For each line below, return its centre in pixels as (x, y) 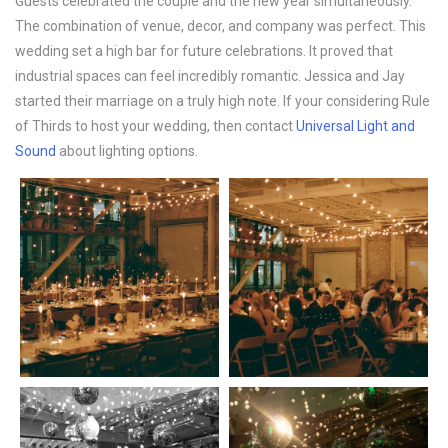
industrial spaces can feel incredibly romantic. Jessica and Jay (210, 76)
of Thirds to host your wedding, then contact (155, 126)
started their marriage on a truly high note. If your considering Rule (222, 101)
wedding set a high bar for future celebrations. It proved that (204, 51)
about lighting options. (127, 151)
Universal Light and (355, 126)
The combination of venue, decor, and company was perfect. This (220, 26)
